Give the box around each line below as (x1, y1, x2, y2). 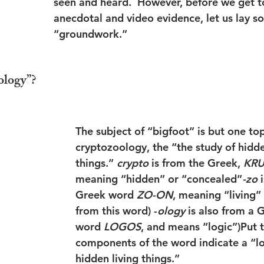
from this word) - (75, 204, 157, 218)
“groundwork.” (54, 27, 127, 41)
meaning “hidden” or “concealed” (75, 172, 242, 186)
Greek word (75, 188, 137, 202)
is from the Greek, (148, 156, 243, 170)
